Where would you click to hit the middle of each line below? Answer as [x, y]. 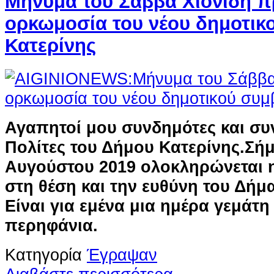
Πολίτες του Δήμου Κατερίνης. [125, 147]
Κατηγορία [43, 254]
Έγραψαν [122, 254]
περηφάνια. [51, 225]
